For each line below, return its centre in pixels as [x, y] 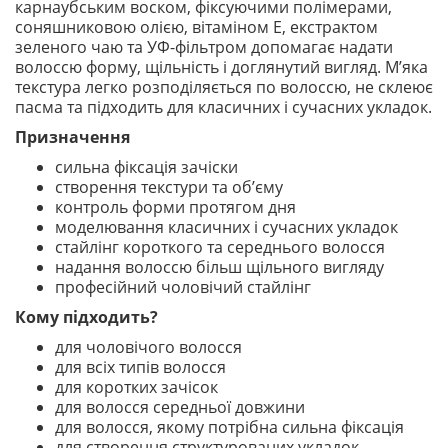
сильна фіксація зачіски [146, 167]
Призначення [72, 137]
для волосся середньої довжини [180, 407]
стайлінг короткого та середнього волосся [220, 247]
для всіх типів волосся [140, 367]
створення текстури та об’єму [169, 187]
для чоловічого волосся [148, 347]
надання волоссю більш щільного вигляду [219, 267]
